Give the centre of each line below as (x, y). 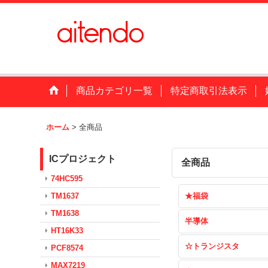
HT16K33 (67, 231)
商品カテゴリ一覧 (115, 91)
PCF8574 (67, 248)
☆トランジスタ (212, 246)
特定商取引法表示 (209, 91)
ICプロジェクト (83, 159)
